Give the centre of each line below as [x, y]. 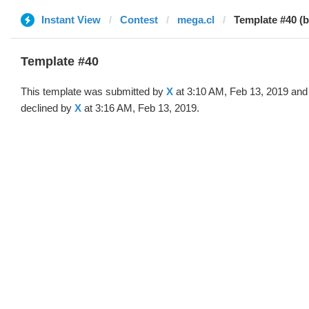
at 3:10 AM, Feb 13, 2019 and [240, 91]
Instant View [71, 20]
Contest [139, 20]
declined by [48, 108]
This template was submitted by [93, 91]
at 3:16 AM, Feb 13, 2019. [140, 108]
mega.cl [196, 20]
